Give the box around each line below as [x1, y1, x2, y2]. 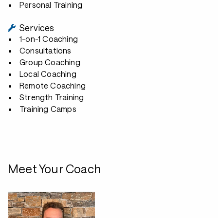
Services [19, 22, 54, 33]
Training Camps [19, 104, 76, 113]
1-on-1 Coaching [19, 34, 78, 43]
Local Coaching [19, 69, 76, 78]
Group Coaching [19, 57, 80, 67]
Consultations [19, 46, 72, 55]
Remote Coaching [19, 81, 86, 90]
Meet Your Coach [8, 162, 101, 176]
